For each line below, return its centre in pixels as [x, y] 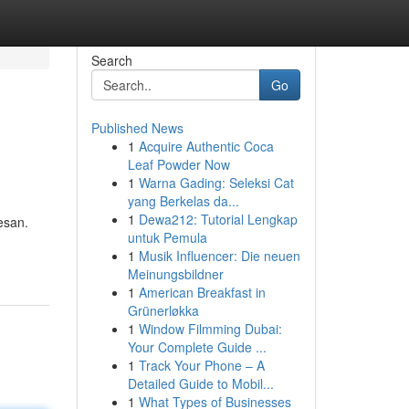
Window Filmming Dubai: [210, 329]
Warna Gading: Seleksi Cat [216, 183]
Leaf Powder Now [178, 164]
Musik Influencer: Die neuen [219, 256]
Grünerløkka [163, 310]
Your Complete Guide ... [197, 347]
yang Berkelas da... [183, 201]
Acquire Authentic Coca [206, 146]
